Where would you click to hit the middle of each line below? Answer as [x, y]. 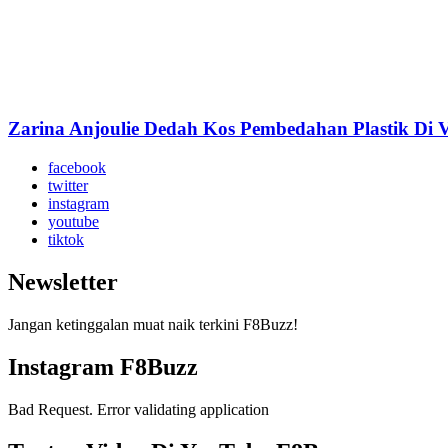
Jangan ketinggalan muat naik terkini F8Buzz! [153, 324]
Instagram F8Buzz [103, 366]
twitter [68, 186]
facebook [77, 168]
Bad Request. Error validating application [138, 409]
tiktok [66, 240]
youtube [73, 222]
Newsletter [63, 282]
